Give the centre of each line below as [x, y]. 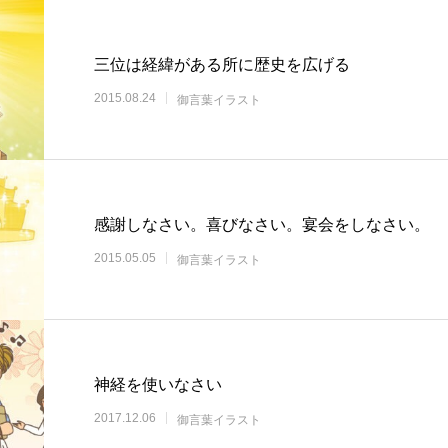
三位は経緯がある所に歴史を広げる [222, 64]
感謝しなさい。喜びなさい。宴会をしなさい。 [262, 224]
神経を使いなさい [158, 384]
